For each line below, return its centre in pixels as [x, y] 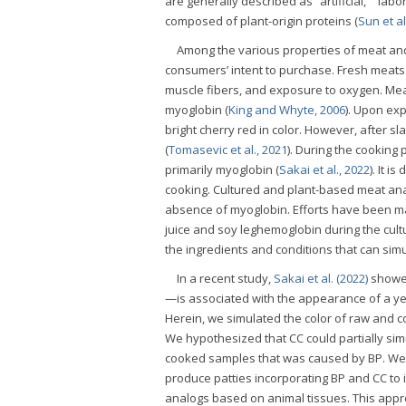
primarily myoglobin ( [222, 169]
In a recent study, [225, 278]
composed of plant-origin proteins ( [261, 20]
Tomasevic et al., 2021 [228, 149]
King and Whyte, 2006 [287, 109]
